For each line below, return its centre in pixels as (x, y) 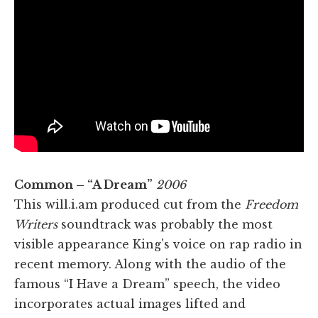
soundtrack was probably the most (165, 225)
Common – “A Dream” (83, 185)
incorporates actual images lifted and (130, 304)
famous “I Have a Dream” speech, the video (147, 284)
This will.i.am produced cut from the (130, 205)
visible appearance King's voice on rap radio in (158, 245)
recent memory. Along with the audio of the (150, 264)
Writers (36, 225)
